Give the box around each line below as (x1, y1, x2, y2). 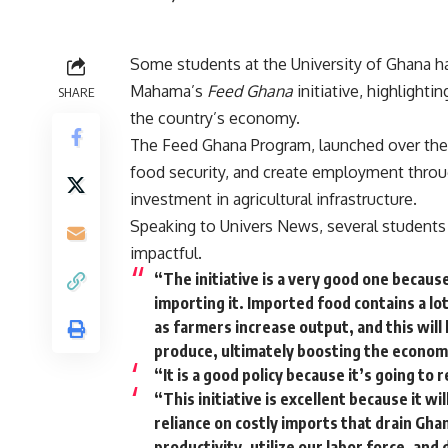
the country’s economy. (130, 107, 300, 128)
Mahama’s (130, 80, 207, 101)
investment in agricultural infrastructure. (130, 188, 417, 209)
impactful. (130, 242, 202, 263)
